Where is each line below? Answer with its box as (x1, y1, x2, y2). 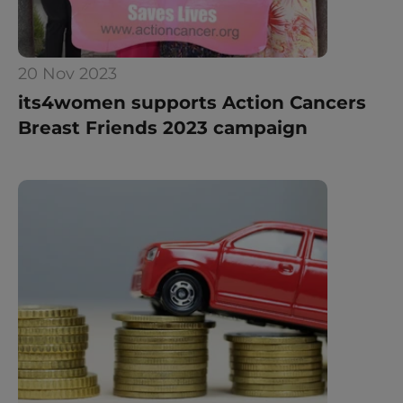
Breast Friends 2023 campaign (18, 117, 308, 139)
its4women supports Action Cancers (18, 92, 366, 113)
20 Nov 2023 (18, 64, 117, 84)
